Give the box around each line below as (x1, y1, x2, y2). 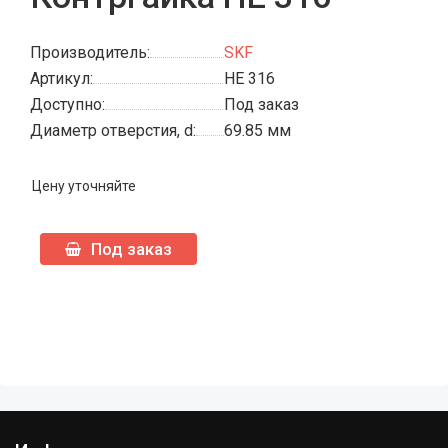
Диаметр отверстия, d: (30, 121, 196, 140)
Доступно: (30, 95, 105, 114)
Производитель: (30, 43, 150, 62)
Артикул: (30, 69, 93, 88)
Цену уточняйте (32, 178, 136, 194)
